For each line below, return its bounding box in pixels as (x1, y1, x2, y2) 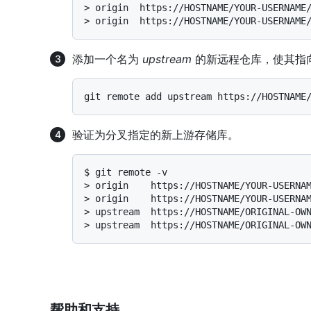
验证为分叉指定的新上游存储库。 (72, 128, 239, 142)
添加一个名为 (72, 52, 142, 66)
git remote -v (95, 167, 167, 178)
